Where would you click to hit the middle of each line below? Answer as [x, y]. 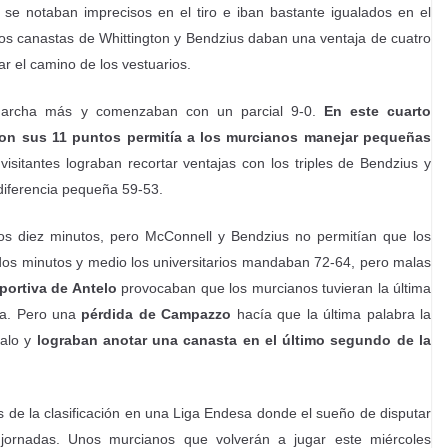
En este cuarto [377, 111]
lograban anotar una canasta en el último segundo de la [233, 340]
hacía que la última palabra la [331, 314]
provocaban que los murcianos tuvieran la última [274, 288]
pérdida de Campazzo [156, 314]
